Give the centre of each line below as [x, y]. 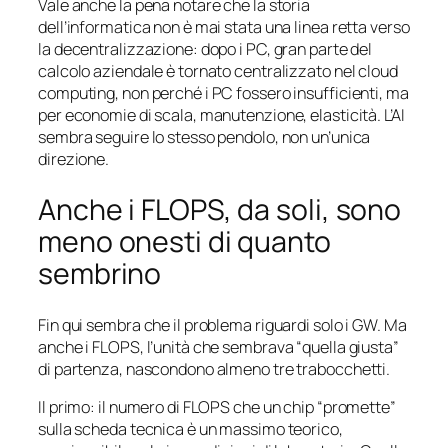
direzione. [74, 159]
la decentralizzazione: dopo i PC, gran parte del [205, 49]
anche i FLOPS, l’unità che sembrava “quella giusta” [218, 346]
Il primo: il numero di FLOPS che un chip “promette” [217, 406]
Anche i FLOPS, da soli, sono [220, 209]
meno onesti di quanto [184, 241]
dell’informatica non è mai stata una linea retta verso [224, 27]
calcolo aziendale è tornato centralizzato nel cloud [218, 71]
